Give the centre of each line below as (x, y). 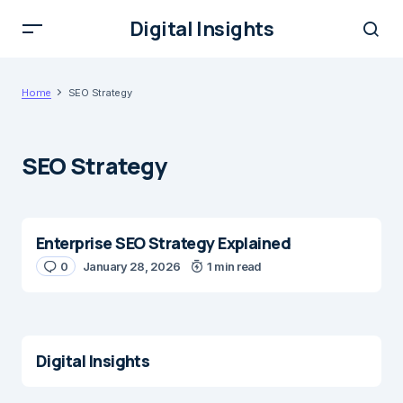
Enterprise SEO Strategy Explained (164, 243)
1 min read (234, 266)
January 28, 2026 (131, 266)
